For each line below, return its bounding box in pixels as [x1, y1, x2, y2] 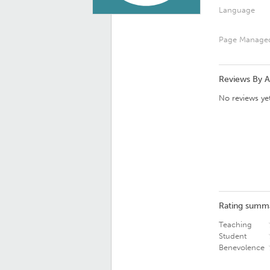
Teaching [218, 220, 252, 229]
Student [218, 231, 246, 240]
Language [218, 5, 255, 14]
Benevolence [218, 243, 265, 252]
